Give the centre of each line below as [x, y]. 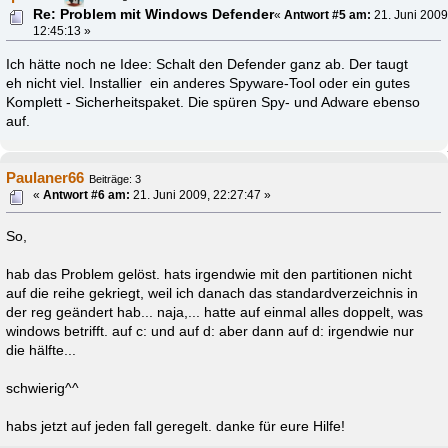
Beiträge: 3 [115, 178]
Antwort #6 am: [87, 194]
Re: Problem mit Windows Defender [154, 14]
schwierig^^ [43, 388]
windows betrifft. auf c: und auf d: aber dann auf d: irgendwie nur [210, 331]
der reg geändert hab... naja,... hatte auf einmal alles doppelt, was [215, 312]
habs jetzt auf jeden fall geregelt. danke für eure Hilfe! [176, 426]
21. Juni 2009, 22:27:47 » [201, 194]
